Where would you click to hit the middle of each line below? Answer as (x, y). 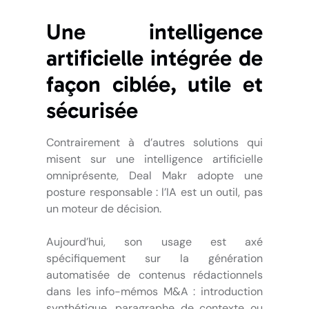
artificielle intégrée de (154, 58)
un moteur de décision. (104, 208)
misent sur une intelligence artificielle (154, 159)
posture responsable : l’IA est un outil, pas (154, 192)
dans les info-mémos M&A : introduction (154, 291)
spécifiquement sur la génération (154, 258)
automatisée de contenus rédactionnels (154, 275)
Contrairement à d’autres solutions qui (154, 142)
